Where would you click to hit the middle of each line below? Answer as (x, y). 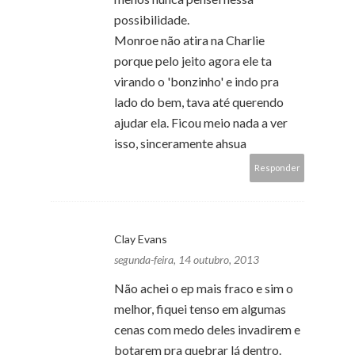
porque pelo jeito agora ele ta (193, 60)
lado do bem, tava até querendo (199, 101)
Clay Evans (141, 239)
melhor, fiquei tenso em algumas (200, 308)
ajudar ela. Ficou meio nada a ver (201, 122)
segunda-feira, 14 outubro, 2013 (187, 259)
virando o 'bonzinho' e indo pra (197, 81)
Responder (277, 167)
